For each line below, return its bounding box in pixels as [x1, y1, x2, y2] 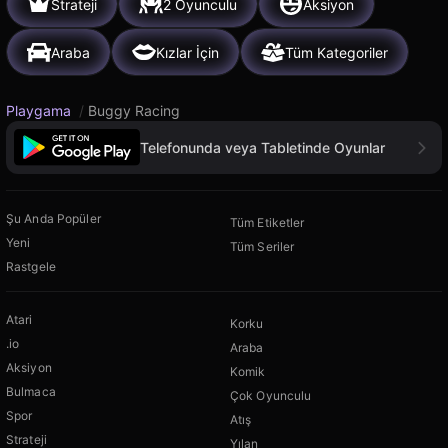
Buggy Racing [88, 102, 180, 119]
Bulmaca [6, 384, 56, 400]
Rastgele [6, 259, 56, 275]
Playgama [6, 102, 75, 119]
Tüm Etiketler [230, 215, 305, 231]
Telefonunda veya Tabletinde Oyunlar [140, 138, 385, 156]
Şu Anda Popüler [6, 211, 101, 227]
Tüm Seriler [230, 239, 295, 255]
